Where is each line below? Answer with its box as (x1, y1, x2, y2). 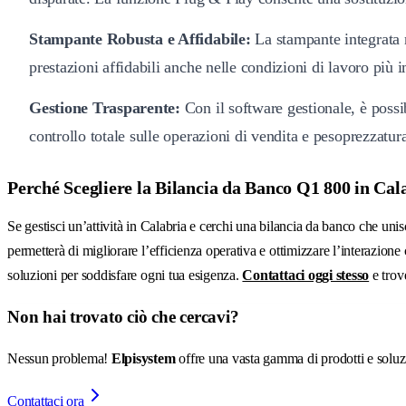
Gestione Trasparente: (29, 98, 180, 117)
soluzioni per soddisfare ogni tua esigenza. (7, 266, 243, 283)
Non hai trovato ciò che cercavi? (7, 307, 239, 327)
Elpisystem (111, 351, 176, 367)
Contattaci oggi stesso (242, 266, 370, 283)
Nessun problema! (7, 351, 111, 367)
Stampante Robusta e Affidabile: (29, 30, 251, 48)
